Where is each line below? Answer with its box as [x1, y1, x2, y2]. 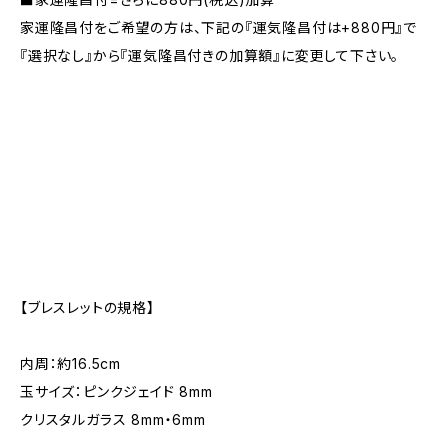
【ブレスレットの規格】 [20, 298, 155, 316]
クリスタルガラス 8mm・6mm [20, 410, 206, 428]
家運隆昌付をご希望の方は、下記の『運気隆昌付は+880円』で [20, 18, 417, 36]
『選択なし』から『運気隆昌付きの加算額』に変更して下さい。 [20, 46, 400, 64]
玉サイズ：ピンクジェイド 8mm [20, 382, 213, 400]
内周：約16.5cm [20, 354, 121, 372]
